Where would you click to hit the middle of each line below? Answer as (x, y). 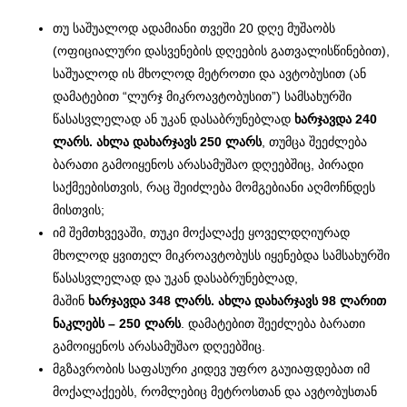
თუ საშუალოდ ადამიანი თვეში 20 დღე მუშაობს (194, 28)
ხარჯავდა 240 (336, 119)
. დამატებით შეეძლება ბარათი (273, 323)
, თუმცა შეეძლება (315, 142)
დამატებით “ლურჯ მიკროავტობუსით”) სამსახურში (203, 96)
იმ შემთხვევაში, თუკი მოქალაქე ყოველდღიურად (202, 233)
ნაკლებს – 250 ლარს (117, 323)
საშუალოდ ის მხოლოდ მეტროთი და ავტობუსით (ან (210, 74)
